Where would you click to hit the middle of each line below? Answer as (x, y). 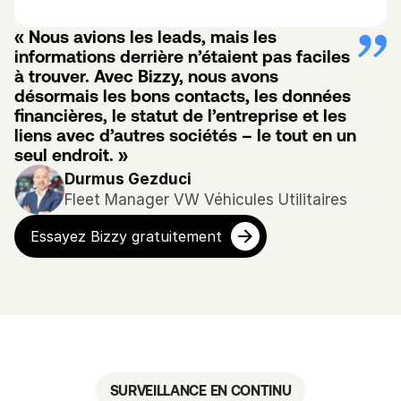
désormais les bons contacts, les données (183, 96)
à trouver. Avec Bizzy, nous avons (146, 76)
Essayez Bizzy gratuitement (126, 236)
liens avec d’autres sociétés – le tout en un (185, 135)
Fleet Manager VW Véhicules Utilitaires (206, 199)
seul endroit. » (71, 155)
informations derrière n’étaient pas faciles (182, 56)
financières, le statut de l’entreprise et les (180, 115)
